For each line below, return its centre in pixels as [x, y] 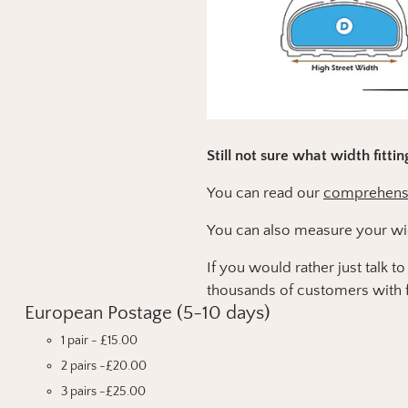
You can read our [265, 193]
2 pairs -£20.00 [103, 366]
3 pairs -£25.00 [103, 391]
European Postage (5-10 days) [147, 312]
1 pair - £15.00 [99, 340]
